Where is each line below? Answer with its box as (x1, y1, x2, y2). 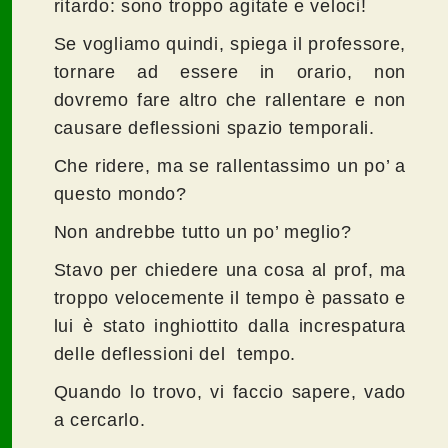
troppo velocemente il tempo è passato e (53, 288, 407, 309)
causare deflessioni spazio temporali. (53, 118, 375, 139)
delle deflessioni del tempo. (53, 344, 297, 365)
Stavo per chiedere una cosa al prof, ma (53, 260, 407, 281)
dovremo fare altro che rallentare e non (53, 90, 407, 111)
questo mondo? (53, 184, 187, 205)
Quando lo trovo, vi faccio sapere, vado (53, 382, 407, 403)
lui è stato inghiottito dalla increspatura (53, 316, 407, 337)
